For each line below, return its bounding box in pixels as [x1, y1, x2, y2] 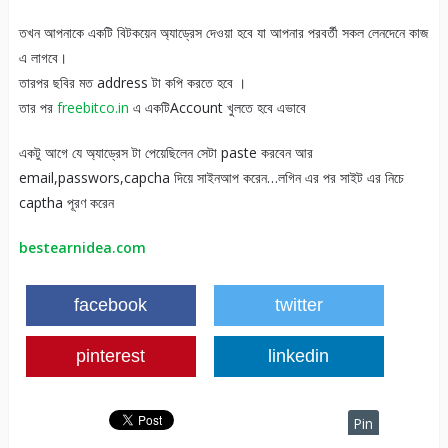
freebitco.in [56, 98, 129, 118]
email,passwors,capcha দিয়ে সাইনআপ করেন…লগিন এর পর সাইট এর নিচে [18, 168, 404, 188]
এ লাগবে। [18, 48, 67, 68]
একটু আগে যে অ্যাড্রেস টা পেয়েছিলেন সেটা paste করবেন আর [18, 143, 313, 163]
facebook [74, 295, 148, 316]
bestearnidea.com [18, 238, 146, 258]
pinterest [76, 346, 146, 367]
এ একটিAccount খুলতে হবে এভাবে [128, 98, 306, 118]
